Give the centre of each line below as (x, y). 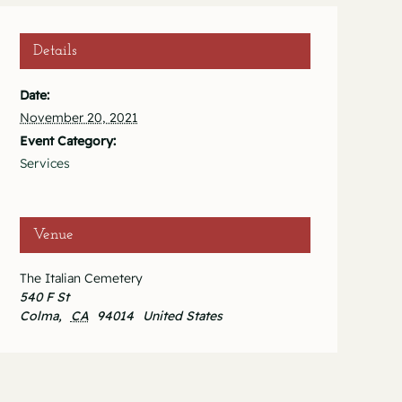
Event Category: (68, 141)
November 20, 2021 (79, 118)
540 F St (44, 297)
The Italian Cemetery (81, 279)
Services (45, 164)
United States (182, 316)
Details (55, 51)
